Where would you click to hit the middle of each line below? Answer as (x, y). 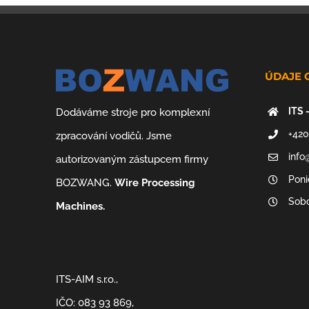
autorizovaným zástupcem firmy (132, 160)
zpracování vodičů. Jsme (114, 136)
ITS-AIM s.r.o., (87, 280)
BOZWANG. (86, 183)
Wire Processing (155, 183)
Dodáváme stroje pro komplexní (133, 113)
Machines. (81, 207)
